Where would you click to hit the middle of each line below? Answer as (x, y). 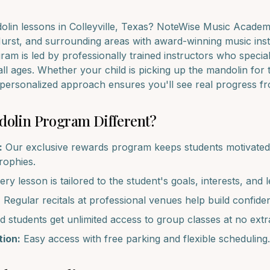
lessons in (44, 27)
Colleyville (92, 27)
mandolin (227, 70)
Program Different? (94, 121)
